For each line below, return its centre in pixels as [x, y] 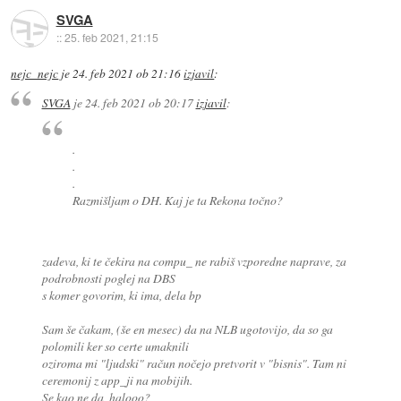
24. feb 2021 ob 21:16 [127, 73]
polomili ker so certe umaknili [115, 346]
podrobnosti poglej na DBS [108, 277]
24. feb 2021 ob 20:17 [139, 103]
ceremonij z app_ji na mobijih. [117, 380]
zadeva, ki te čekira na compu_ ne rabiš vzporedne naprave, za [194, 260]
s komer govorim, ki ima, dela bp [121, 294]
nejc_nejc [35, 73]
